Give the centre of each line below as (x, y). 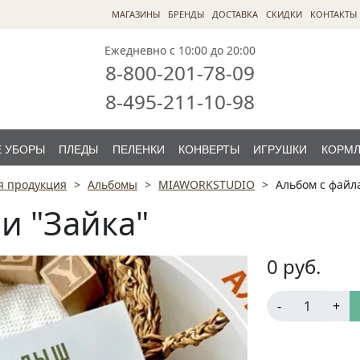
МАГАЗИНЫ (136, 14)
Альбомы (112, 184)
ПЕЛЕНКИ (138, 149)
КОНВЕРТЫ (209, 149)
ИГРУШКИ (280, 149)
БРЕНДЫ (186, 14)
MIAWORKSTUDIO (207, 184)
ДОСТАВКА (235, 14)
